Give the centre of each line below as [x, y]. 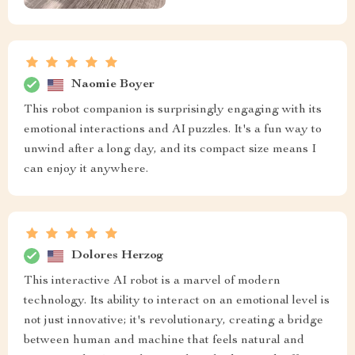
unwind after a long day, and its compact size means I [170, 150]
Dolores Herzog [118, 256]
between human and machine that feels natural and [164, 341]
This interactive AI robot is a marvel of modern [152, 282]
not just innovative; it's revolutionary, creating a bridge [174, 321]
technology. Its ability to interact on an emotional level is [177, 302]
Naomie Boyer [113, 84]
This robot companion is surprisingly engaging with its [173, 111]
